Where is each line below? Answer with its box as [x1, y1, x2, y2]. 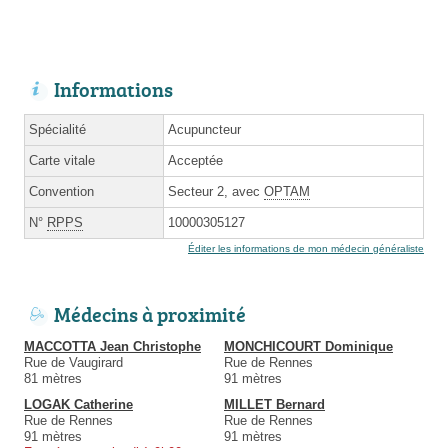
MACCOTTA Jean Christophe [24, 339, 201, 355]
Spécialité [29, 122, 86, 138]
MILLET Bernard [224, 397, 325, 413]
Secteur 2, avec [168, 184, 264, 200]
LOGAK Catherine [24, 397, 133, 413]
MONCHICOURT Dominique [224, 339, 393, 355]
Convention [29, 184, 94, 200]
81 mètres [24, 371, 82, 387]
